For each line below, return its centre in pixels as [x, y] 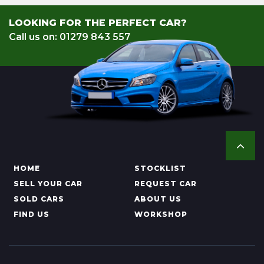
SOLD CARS [39, 199]
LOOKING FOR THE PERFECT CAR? [98, 22]
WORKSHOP [161, 214]
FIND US [32, 214]
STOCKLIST [160, 168]
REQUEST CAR [165, 183]
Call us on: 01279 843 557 [70, 37]
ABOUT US [158, 199]
